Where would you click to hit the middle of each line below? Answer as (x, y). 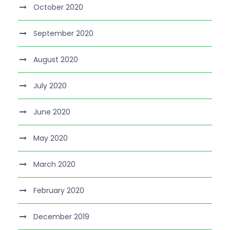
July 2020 (50, 85)
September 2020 (63, 33)
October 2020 (58, 7)
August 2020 (56, 59)
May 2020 (51, 138)
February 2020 (59, 190)
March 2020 (54, 164)
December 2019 (61, 216)
